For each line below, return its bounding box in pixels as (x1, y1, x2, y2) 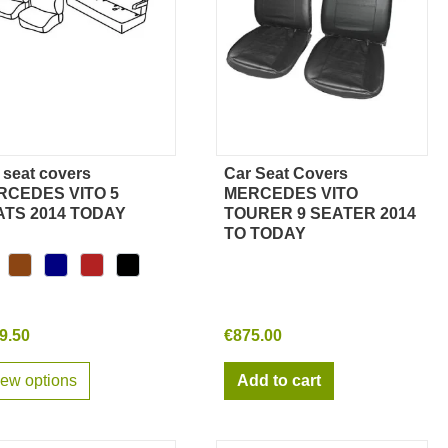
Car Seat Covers (224, 165, 348, 183)
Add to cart (237, 372, 321, 390)
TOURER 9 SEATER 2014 (224, 205, 416, 223)
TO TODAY (224, 225, 306, 243)
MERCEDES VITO (224, 185, 358, 203)
